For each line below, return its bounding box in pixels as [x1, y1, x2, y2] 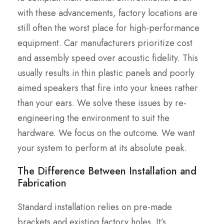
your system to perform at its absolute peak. [17, 141, 187, 155]
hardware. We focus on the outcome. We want [17, 126, 195, 140]
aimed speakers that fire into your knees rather [17, 81, 198, 95]
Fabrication [17, 176, 66, 191]
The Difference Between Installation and [17, 164, 196, 179]
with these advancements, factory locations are [17, 6, 197, 20]
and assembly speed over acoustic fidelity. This [17, 51, 198, 65]
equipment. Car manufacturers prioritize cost [17, 36, 192, 50]
